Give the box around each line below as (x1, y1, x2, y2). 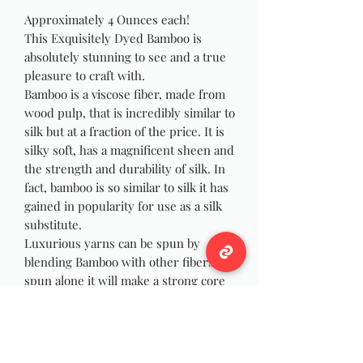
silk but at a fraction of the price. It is (24, 123, 224, 140)
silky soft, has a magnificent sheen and (24, 142, 234, 159)
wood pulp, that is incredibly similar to (24, 105, 235, 122)
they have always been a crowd (24, 328, 194, 345)
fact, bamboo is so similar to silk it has (24, 179, 228, 196)
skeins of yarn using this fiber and (24, 310, 211, 327)
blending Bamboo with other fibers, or (24, 254, 233, 271)
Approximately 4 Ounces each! (24, 11, 190, 28)
